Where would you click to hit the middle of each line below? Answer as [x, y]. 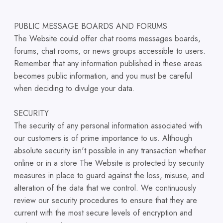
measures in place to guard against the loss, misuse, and [109, 175]
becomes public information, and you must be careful [103, 76]
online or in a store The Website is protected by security [109, 163]
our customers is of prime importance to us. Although [103, 138]
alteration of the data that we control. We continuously [105, 188]
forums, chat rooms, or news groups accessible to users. [110, 51]
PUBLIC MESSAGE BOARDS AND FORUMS [91, 26]
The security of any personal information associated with [108, 126]
